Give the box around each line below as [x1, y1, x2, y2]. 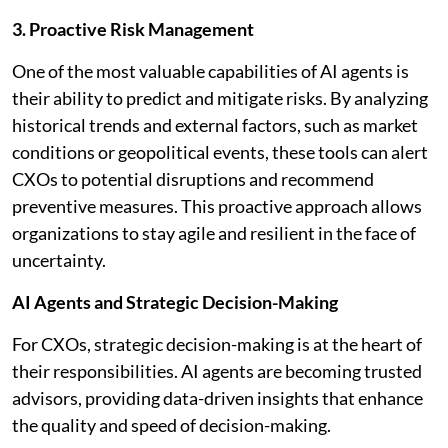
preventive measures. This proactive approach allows [12, 194, 422, 217]
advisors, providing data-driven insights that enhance [12, 386, 423, 409]
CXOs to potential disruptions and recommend [12, 167, 374, 190]
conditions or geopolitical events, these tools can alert [12, 140, 428, 163]
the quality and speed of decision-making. [12, 413, 331, 436]
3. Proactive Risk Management [12, 17, 254, 40]
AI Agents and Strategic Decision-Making [12, 290, 338, 313]
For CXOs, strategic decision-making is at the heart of [12, 332, 422, 355]
